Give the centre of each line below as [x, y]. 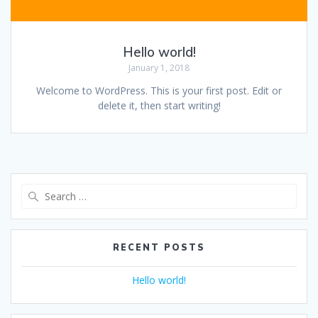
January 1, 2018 [159, 68]
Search [175, 191]
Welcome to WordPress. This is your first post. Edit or [159, 91]
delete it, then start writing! [159, 106]
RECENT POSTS [159, 248]
